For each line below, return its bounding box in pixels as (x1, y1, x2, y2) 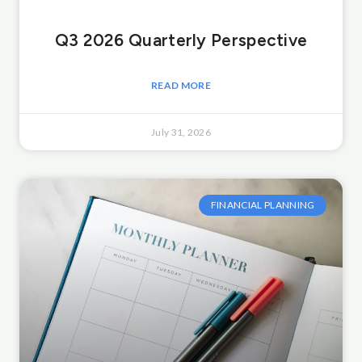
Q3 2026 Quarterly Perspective (54, 29, 308, 50)
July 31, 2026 (150, 125, 212, 138)
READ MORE (151, 78, 211, 91)
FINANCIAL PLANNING (210, 199, 315, 212)
